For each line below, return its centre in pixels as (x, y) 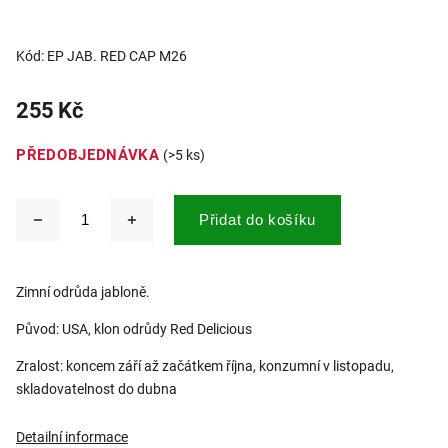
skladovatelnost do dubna (96, 389)
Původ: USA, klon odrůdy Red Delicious (134, 329)
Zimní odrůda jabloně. (83, 292)
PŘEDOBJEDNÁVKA (88, 155)
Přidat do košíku (258, 219)
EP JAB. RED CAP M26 (117, 56)
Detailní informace (72, 437)
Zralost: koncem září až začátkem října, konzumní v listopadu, (205, 366)
